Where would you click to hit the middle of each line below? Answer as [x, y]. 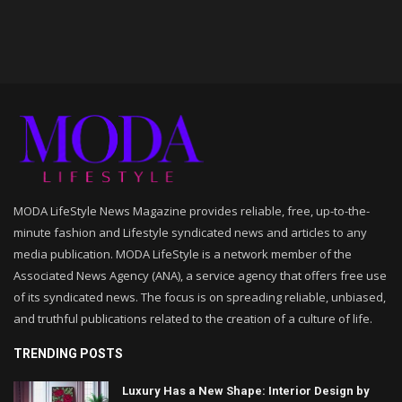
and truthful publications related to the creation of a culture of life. [193, 319]
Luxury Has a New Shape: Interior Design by [246, 391]
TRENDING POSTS [68, 354]
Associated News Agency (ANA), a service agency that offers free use [200, 276]
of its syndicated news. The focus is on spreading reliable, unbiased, [200, 297]
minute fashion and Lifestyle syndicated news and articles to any [190, 233]
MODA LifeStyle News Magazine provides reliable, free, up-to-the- [192, 211]
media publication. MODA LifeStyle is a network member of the [183, 254]
